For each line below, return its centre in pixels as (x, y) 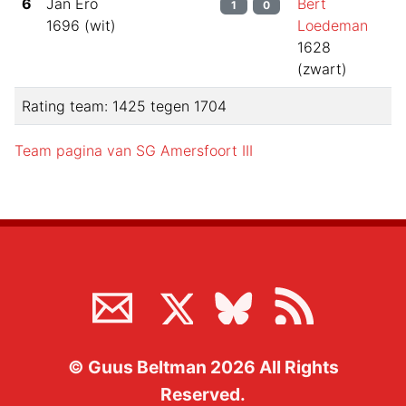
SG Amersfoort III (194, 151)
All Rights (297, 367)
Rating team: (67, 106)
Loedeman (333, 26)
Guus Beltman (147, 367)
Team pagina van (75, 151)
